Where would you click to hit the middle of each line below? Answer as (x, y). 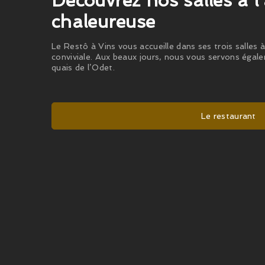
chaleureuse (104, 21)
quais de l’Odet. (83, 67)
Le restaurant (227, 116)
